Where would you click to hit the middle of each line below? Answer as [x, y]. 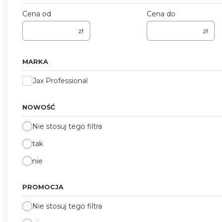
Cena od [37, 14]
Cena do [161, 14]
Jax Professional [60, 81]
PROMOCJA [43, 187]
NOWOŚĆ [39, 107]
